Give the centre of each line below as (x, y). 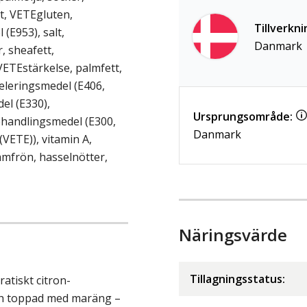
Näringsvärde (233, 234)
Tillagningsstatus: (237, 279)
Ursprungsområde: (243, 116)
